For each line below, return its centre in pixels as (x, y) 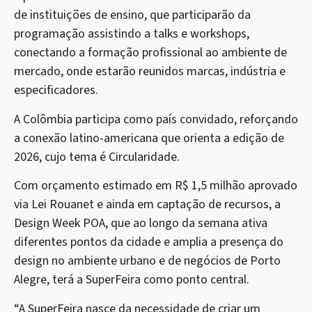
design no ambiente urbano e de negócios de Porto (147, 261)
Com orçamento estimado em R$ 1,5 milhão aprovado (156, 186)
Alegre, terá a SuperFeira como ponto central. (132, 280)
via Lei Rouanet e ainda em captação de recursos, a (147, 205)
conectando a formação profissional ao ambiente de (150, 53)
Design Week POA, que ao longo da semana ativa (141, 224)
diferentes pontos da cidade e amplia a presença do (149, 242)
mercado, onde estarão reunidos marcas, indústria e (150, 72)
